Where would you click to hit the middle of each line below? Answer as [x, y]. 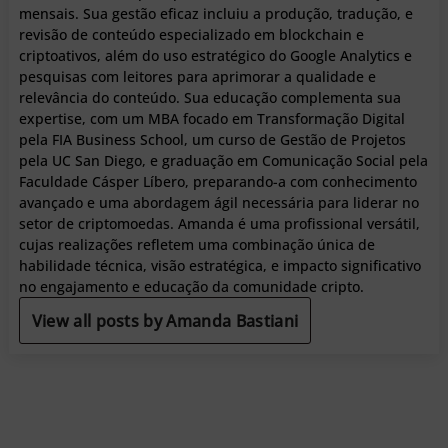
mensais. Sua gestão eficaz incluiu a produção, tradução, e [215, 14]
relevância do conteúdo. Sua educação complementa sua [209, 98]
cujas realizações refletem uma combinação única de [196, 245]
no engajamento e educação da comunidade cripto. [191, 287]
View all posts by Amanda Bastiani [165, 321]
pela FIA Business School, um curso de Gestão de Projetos [212, 140]
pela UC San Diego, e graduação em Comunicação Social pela [223, 161]
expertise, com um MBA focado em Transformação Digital [211, 119]
